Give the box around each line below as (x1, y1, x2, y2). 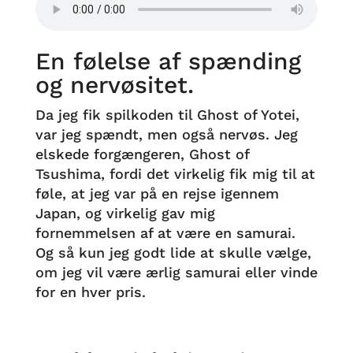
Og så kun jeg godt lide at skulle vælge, (35, 244, 311, 261)
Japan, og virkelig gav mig (35, 205, 215, 221)
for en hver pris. (35, 284, 150, 300)
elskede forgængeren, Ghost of (35, 146, 249, 162)
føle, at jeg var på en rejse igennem (35, 185, 279, 202)
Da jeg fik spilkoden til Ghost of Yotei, (35, 106, 299, 123)
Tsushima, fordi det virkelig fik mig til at (35, 165, 315, 182)
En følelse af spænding (35, 47, 301, 75)
